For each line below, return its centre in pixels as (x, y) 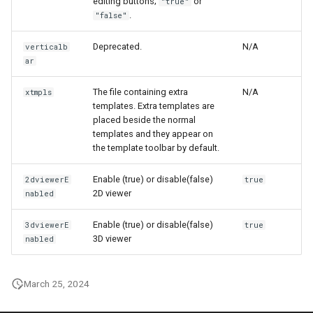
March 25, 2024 (57, 284)
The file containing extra (140, 92)
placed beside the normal (144, 120)
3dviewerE (48, 225)
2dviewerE (48, 180)
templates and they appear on (153, 134)
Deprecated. (117, 46)
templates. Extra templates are (154, 106)
